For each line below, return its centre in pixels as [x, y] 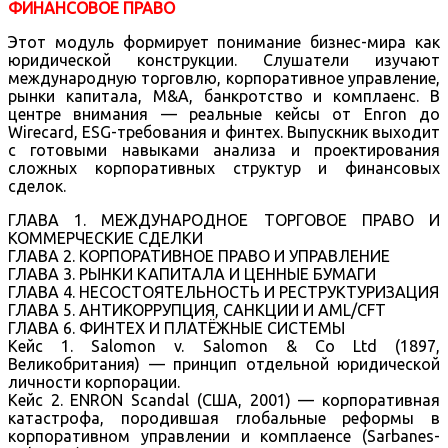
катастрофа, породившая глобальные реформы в [224, 417]
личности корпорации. [94, 381]
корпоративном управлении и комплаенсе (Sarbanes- [224, 435]
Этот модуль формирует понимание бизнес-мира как [224, 41]
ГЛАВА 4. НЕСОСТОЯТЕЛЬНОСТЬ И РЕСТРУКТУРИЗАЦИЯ [223, 291]
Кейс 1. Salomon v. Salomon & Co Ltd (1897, [224, 345]
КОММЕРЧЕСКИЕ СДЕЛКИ [105, 237]
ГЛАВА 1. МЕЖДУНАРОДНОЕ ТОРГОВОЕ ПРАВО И [224, 219]
